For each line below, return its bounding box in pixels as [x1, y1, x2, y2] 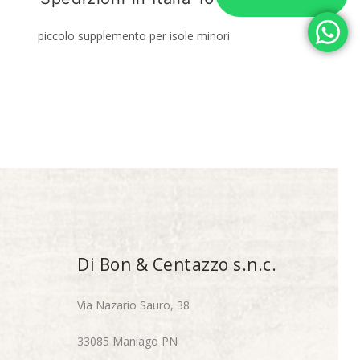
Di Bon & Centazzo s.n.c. [77, 252, 276, 276]
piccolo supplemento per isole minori [37, 27, 230, 43]
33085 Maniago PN [77, 333, 178, 349]
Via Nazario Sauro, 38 [77, 297, 190, 313]
